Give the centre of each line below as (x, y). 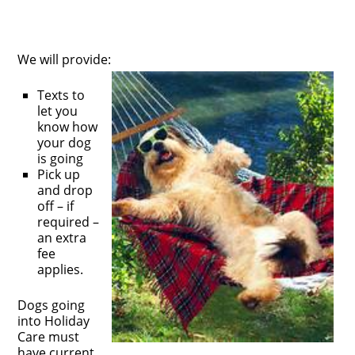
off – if (56, 206)
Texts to (61, 95)
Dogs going (52, 305)
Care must (49, 337)
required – (69, 222)
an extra (62, 238)
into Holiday (54, 321)
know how (68, 127)
